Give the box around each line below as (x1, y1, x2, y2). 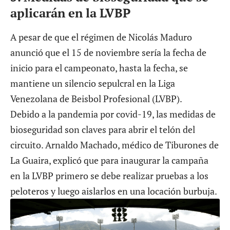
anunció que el (10, 46, 71, 59)
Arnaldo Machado (45, 139, 118, 151)
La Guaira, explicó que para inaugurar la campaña (10, 154, 208, 167)
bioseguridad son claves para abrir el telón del (10, 123, 195, 136)
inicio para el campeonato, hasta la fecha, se (10, 62, 188, 74)
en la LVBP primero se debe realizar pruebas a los (10, 169, 208, 182)
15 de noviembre (71, 46, 140, 59)
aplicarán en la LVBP (10, 4, 130, 21)
